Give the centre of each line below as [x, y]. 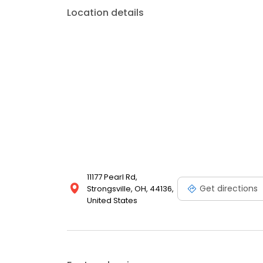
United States [112, 200]
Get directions [229, 188]
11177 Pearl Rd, [112, 177]
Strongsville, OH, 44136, [130, 189]
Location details [105, 13]
